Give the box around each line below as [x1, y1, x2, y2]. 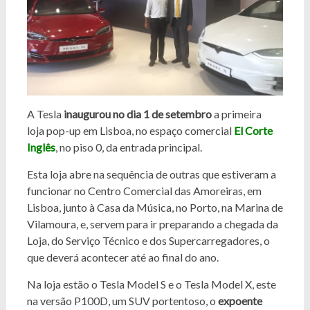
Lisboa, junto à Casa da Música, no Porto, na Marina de [26, 200, 283, 214]
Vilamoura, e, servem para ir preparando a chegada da [26, 217, 278, 230]
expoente [217, 293, 262, 307]
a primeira [211, 107, 262, 120]
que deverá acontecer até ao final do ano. [26, 250, 219, 264]
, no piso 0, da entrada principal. [55, 140, 202, 154]
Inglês [26, 140, 55, 154]
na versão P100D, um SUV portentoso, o [26, 293, 218, 307]
